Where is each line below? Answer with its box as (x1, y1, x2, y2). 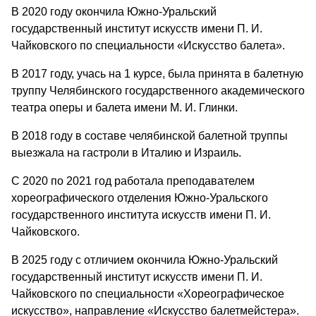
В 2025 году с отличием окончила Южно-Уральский (11, 253, 278, 266)
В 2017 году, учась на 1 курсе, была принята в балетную (11, 67, 303, 80)
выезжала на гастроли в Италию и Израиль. (11, 146, 241, 159)
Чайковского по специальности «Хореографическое (11, 287, 284, 300)
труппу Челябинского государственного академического (11, 84, 305, 97)
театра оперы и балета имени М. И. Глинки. (11, 101, 238, 114)
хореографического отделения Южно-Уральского (11, 191, 268, 204)
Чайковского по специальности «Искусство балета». (11, 39, 285, 51)
